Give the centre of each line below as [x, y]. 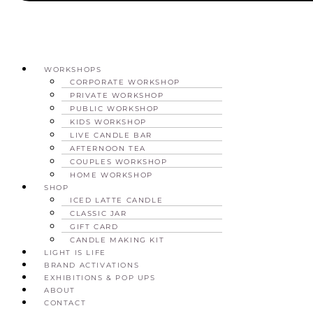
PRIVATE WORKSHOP [117, 95]
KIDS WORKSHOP [108, 122]
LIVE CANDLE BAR [111, 135]
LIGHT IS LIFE [75, 252]
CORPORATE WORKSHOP [125, 82]
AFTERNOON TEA [108, 148]
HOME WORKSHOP [111, 175]
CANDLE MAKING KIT [117, 240]
